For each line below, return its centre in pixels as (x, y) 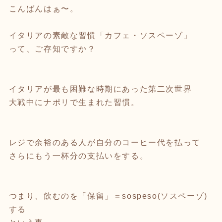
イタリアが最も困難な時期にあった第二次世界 (100, 89)
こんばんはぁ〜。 (44, 8)
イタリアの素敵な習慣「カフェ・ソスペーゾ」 (100, 35)
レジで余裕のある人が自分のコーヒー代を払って (105, 142)
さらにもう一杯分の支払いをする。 (79, 156)
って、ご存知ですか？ (52, 49)
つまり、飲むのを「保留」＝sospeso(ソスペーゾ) (108, 196)
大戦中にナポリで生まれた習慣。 (74, 102)
